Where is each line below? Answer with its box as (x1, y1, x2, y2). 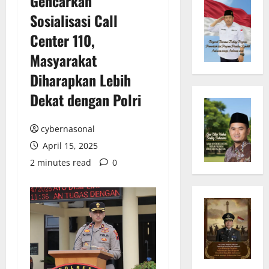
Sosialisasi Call (30, 9, 118, 31)
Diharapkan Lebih (30, 68, 131, 91)
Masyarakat (30, 49, 97, 71)
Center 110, (30, 29, 95, 51)
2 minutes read (30, 156, 91, 168)
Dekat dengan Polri (30, 88, 141, 110)
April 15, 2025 (40, 139, 98, 151)
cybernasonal (41, 122, 95, 134)
